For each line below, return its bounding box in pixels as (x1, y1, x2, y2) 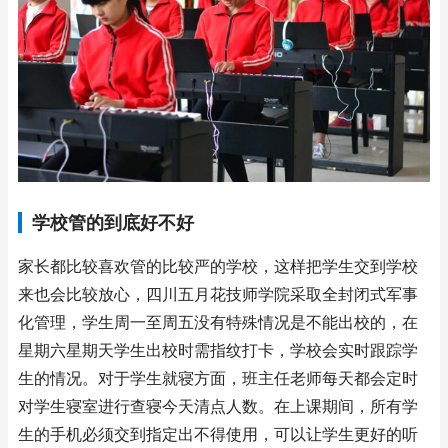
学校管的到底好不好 (32, 212, 194, 234)
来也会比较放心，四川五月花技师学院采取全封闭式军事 (18, 285, 418, 305)
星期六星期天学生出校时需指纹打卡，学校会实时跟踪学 (18, 341, 418, 361)
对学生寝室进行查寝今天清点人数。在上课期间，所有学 (18, 397, 418, 417)
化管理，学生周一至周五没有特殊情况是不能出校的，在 (18, 313, 418, 333)
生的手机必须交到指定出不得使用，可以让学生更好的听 (18, 425, 418, 445)
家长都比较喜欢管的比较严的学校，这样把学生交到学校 (18, 257, 418, 277)
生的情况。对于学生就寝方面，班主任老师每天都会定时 (18, 369, 418, 389)
